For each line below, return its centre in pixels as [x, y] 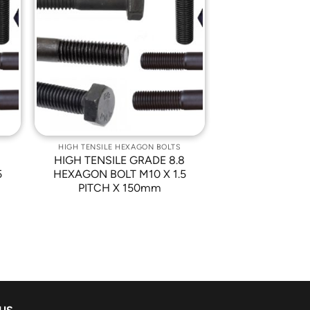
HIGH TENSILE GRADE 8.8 [120, 161]
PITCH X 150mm [119, 188]
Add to [173, 28]
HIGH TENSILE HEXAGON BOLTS [120, 147]
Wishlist [173, 45]
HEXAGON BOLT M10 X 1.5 [119, 174]
